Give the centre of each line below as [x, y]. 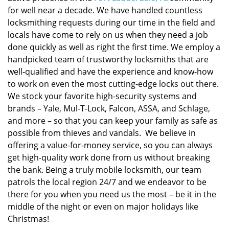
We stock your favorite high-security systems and [102, 96]
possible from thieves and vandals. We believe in [102, 133]
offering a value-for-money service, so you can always [110, 145]
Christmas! [28, 219]
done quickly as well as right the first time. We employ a [114, 47]
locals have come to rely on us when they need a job [108, 35]
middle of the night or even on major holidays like [103, 207]
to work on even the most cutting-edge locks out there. [113, 84]
